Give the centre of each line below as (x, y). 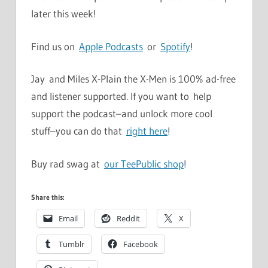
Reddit (128, 219)
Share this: (48, 197)
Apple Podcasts (111, 46)
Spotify (175, 46)
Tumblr (71, 244)
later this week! (64, 14)
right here (147, 131)
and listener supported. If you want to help (121, 96)
